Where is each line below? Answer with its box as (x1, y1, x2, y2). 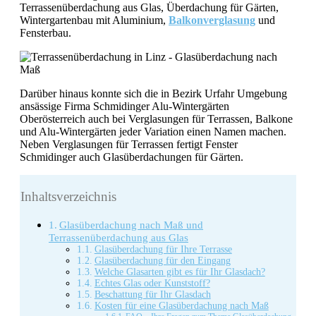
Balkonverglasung (169, 14, 255, 27)
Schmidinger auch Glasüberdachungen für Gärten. (20, 151, 243, 164)
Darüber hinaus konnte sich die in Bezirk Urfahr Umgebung (20, 87, 287, 100)
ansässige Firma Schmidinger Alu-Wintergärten (20, 100, 229, 113)
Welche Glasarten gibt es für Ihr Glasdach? (94, 266, 265, 277)
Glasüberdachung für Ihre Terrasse (94, 243, 232, 255)
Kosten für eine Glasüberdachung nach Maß (94, 300, 269, 311)
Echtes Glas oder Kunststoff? (94, 277, 210, 288)
